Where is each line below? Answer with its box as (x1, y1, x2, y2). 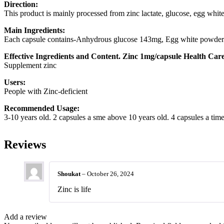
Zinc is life (57, 184, 91, 193)
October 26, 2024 (87, 170, 134, 178)
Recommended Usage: (4, 104, 79, 113)
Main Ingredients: (4, 26, 65, 35)
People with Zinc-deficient (4, 87, 87, 96)
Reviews (4, 138, 46, 151)
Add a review (4, 212, 47, 221)
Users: (4, 78, 25, 87)
